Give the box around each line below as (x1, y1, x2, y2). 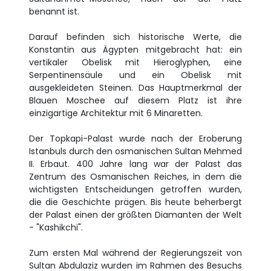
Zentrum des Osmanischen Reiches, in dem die (29, 171, 242, 183)
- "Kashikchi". (29, 221, 83, 233)
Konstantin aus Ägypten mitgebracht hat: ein (29, 44, 242, 56)
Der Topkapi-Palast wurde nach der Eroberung (29, 132, 242, 145)
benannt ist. (29, 5, 79, 18)
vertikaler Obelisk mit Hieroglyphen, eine (29, 56, 242, 68)
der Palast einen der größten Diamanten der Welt (29, 209, 242, 221)
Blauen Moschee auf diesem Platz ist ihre (29, 94, 242, 106)
